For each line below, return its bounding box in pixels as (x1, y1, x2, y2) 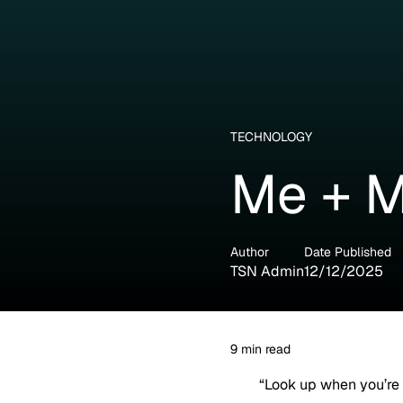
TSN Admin (230, 261, 304, 281)
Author (230, 243, 269, 260)
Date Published (304, 243, 391, 260)
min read (237, 340, 291, 357)
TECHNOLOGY (230, 128, 312, 145)
